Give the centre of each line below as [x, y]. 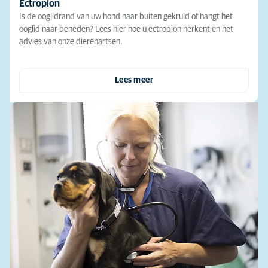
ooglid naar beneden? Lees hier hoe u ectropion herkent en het [126, 29]
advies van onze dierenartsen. [71, 42]
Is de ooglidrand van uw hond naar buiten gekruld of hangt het [126, 16]
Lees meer [134, 80]
